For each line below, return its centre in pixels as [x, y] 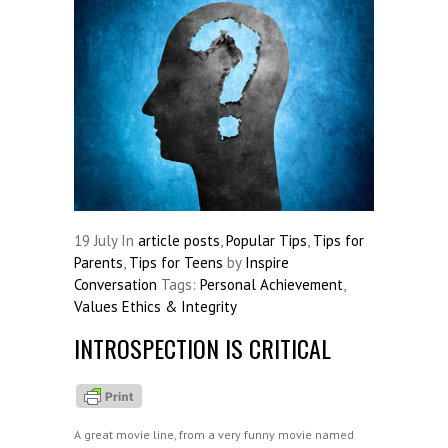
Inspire [267, 262]
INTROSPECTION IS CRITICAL [202, 347]
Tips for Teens [176, 262]
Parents [98, 262]
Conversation [115, 284]
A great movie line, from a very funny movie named [214, 434]
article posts [179, 240]
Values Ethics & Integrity [155, 306]
